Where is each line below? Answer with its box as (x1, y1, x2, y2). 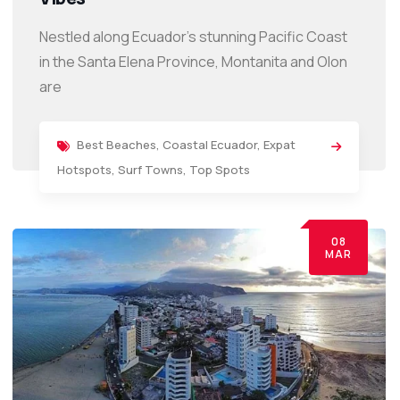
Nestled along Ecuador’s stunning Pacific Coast (39, 26, 347, 46)
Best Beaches (77, 136, 156, 153)
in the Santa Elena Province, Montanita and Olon (39, 51, 347, 71)
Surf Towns (118, 161, 183, 178)
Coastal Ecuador (162, 136, 257, 153)
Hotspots (57, 161, 112, 178)
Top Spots (189, 161, 250, 178)
